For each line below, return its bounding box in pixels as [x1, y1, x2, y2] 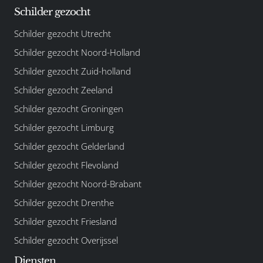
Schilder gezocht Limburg [14, 121, 114, 133]
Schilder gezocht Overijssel [14, 234, 118, 246]
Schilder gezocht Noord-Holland [14, 46, 140, 58]
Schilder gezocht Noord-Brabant [14, 177, 141, 190]
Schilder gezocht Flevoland [14, 159, 119, 171]
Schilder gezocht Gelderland [14, 140, 124, 152]
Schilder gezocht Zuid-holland [14, 65, 131, 77]
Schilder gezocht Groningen [14, 102, 123, 114]
